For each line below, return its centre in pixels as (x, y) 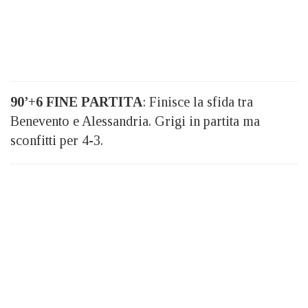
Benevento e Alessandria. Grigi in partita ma (135, 121)
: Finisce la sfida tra (198, 102)
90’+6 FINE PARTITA (76, 102)
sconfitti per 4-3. (57, 140)
